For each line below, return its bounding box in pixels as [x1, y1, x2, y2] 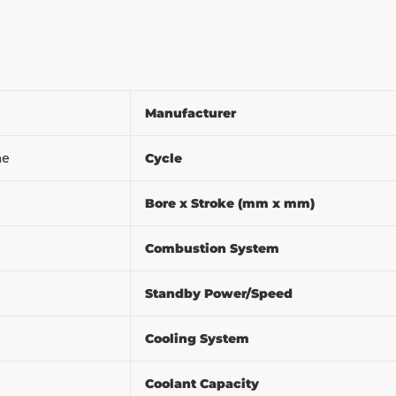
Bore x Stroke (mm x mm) [145, 194, 318, 211]
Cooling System [145, 330, 253, 346]
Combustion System [145, 240, 283, 256]
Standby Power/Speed [145, 285, 296, 301]
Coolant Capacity [145, 375, 263, 392]
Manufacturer [145, 104, 240, 121]
